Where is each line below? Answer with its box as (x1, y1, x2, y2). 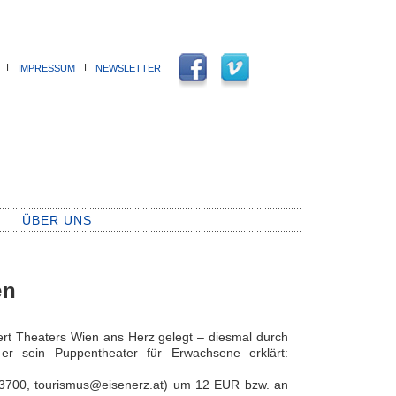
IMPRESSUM (18, 63, 75, 73)
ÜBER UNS (22, 213, 92, 227)
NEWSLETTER (95, 63, 161, 73)
